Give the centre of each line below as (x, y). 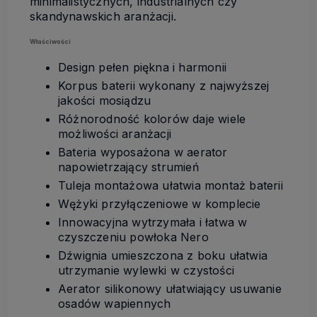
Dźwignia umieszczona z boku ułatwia (163, 255)
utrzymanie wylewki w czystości (146, 270)
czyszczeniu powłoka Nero (133, 237)
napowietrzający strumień (128, 167)
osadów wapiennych (115, 303)
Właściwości (50, 42)
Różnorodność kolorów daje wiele (152, 119)
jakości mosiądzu (105, 100)
